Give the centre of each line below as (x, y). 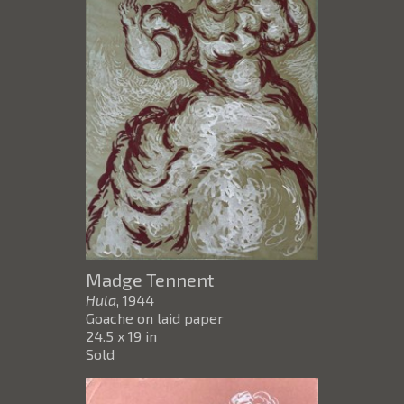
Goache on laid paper (155, 318)
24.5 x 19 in (121, 336)
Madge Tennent (150, 280)
